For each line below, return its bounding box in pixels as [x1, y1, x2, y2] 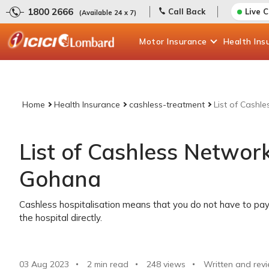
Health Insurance [54, 99, 120, 110]
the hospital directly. [19, 212, 102, 223]
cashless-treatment [129, 99, 205, 110]
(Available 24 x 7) [79, 8, 136, 17]
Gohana [19, 165, 101, 192]
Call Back [168, 7, 205, 16]
